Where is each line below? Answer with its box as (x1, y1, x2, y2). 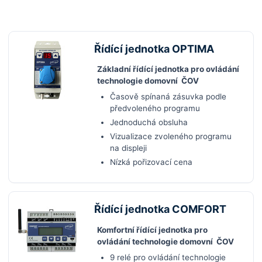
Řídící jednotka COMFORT (94, 203, 226, 215)
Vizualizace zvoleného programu (110, 132, 232, 141)
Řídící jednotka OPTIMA (94, 42, 214, 55)
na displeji (110, 143, 147, 153)
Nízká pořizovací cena (110, 157, 192, 167)
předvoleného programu (110, 104, 200, 113)
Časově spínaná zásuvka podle (110, 92, 226, 101)
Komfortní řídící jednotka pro (97, 225, 208, 235)
